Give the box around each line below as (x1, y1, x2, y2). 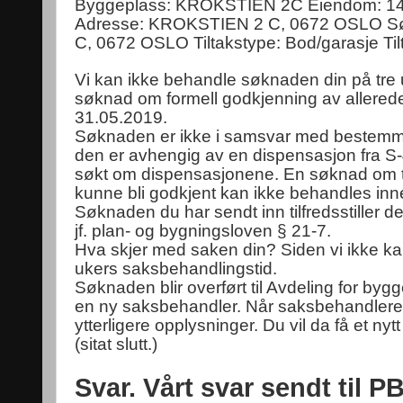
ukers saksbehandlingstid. (75, 259, 277, 278)
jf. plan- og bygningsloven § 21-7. (75, 221, 331, 240)
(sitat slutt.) (75, 335, 157, 354)
